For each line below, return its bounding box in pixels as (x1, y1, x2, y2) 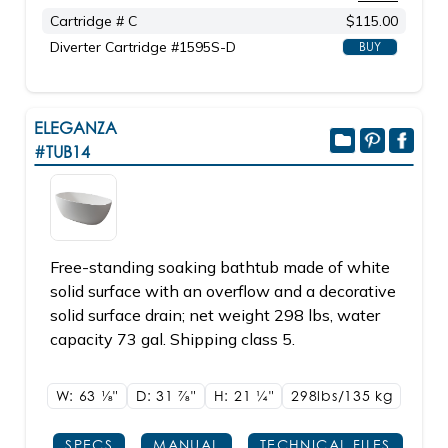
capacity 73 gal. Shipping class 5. (50, 329, 295, 349)
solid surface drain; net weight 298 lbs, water (50, 305, 380, 325)
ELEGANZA (34, 118, 117, 138)
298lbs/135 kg (291, 387, 393, 404)
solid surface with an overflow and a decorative (50, 281, 396, 301)
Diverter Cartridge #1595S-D (50, 38, 236, 56)
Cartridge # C (50, 12, 137, 30)
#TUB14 (34, 142, 90, 162)
